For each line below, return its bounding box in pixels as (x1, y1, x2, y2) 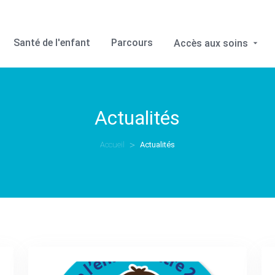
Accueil (99, 140, 125, 149)
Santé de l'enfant (14, 36, 91, 48)
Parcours (111, 36, 153, 48)
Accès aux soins (174, 37, 251, 49)
